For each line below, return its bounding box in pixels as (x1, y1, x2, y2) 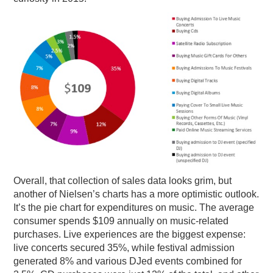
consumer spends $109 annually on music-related (13, 216, 229, 227)
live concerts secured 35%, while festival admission (13, 243, 235, 253)
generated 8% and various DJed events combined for (13, 256, 243, 267)
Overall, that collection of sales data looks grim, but (13, 175, 232, 186)
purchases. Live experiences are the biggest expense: (13, 229, 246, 240)
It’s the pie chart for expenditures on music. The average (13, 202, 255, 213)
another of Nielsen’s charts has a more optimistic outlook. (13, 189, 260, 200)
